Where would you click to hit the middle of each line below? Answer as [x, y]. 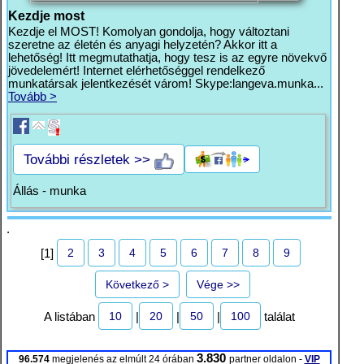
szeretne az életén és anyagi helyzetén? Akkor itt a [143, 45]
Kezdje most [46, 15]
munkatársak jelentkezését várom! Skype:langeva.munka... [166, 84]
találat [277, 317]
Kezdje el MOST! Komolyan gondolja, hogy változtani [149, 32]
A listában [71, 317]
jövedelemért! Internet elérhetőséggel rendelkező [136, 71]
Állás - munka [50, 191]
